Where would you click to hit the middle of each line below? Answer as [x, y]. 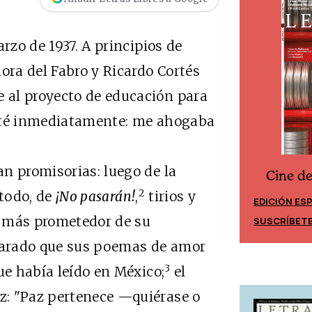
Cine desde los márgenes [135, 178]
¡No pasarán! [96, 196]
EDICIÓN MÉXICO [84, 203]
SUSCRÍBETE [75, 223]
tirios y [170, 196]
